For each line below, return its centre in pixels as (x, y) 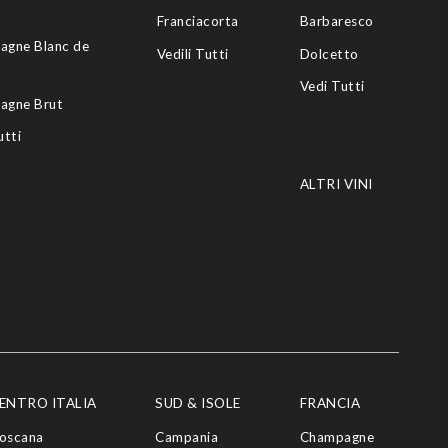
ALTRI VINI (336, 183)
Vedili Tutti (192, 53)
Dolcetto (329, 53)
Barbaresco (336, 21)
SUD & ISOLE (198, 402)
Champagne (337, 437)
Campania (187, 437)
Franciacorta (197, 21)
